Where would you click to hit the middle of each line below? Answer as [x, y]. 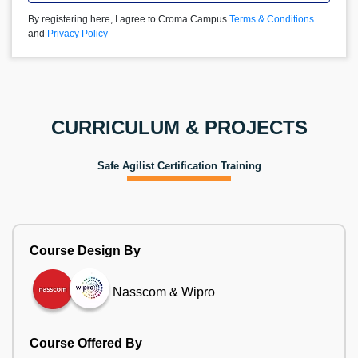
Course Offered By [86, 343]
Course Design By [85, 251]
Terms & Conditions [272, 19]
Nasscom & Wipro [164, 292]
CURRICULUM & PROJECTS [179, 127]
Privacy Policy [78, 34]
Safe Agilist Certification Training [179, 166]
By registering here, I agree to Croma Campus [129, 19]
